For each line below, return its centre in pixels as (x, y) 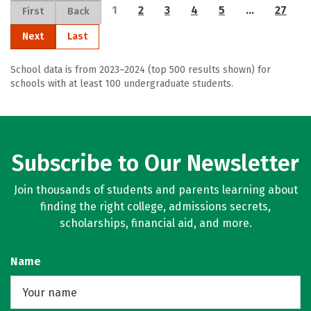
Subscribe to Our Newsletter (155, 163)
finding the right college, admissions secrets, (155, 207)
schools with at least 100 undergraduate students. (122, 84)
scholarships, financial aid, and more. (155, 223)
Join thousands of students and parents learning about (155, 190)
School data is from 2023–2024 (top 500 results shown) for (141, 70)
